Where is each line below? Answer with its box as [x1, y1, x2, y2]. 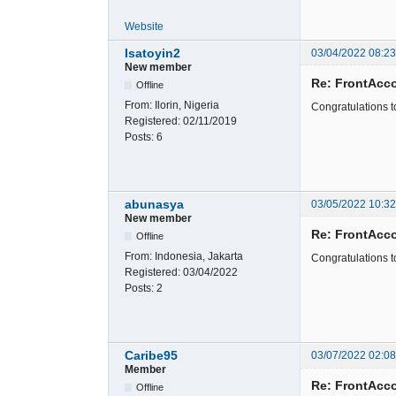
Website [125, 19, 164, 33]
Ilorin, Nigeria [155, 98, 219, 111]
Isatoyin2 [125, 45, 180, 60]
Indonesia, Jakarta [155, 250, 243, 263]
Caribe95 [125, 348, 178, 363]
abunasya [125, 197, 184, 212]
